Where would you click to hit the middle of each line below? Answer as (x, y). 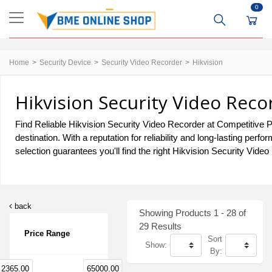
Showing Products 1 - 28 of (192, 213)
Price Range (47, 233)
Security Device (65, 63)
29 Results (160, 226)
